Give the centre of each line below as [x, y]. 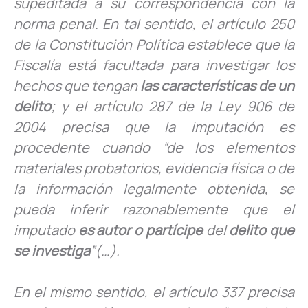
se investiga [52, 250]
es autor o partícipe [140, 230]
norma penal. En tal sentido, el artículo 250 [154, 23]
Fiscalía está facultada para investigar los [154, 65]
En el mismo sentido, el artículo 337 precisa [154, 291]
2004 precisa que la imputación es [154, 126]
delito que [262, 230]
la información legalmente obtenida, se [154, 188]
